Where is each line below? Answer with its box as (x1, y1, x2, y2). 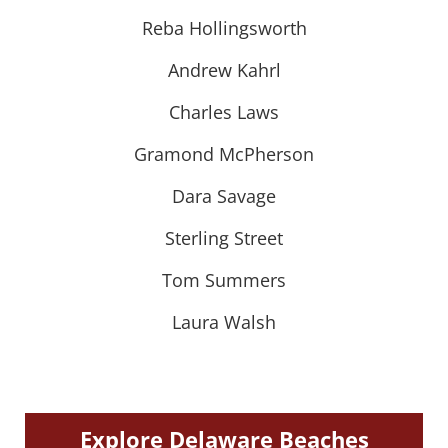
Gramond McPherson (134, 141, 314, 166)
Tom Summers (162, 267, 286, 292)
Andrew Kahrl (167, 57, 281, 82)
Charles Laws (169, 99, 279, 124)
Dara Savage (172, 183, 276, 208)
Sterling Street (165, 225, 283, 250)
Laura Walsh (172, 309, 276, 334)
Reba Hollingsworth (141, 15, 307, 40)
